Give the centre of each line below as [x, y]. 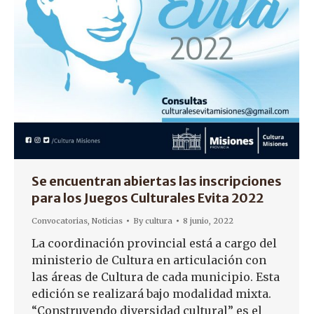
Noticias [107, 221]
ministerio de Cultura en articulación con [149, 260]
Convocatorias [60, 221]
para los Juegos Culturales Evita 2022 [148, 198]
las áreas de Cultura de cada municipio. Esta [156, 277]
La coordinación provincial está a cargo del [154, 243]
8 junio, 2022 [208, 221]
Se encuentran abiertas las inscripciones [157, 181]
